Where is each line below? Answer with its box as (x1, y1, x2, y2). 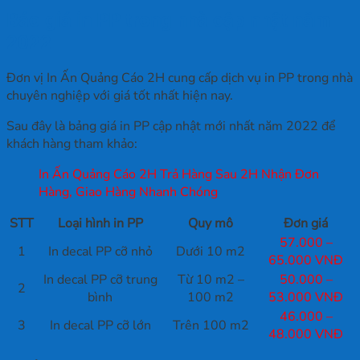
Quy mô (188, 215, 233, 233)
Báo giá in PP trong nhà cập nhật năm (6, 8, 330, 31)
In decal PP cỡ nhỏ (47, 243, 153, 261)
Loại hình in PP (57, 215, 143, 233)
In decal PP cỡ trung (43, 271, 157, 289)
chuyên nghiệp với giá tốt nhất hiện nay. (6, 87, 233, 105)
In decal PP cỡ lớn (49, 317, 151, 335)
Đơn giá (284, 215, 328, 233)
